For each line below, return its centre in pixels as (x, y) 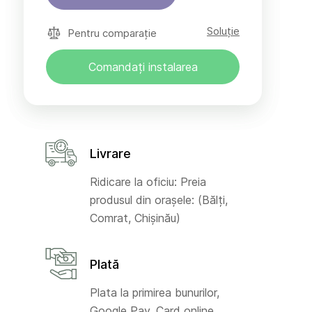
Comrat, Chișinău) (135, 218)
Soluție (223, 31)
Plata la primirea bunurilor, (155, 292)
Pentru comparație (112, 33)
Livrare (110, 154)
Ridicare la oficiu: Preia (148, 182)
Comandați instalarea (143, 67)
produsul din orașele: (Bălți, (159, 200)
